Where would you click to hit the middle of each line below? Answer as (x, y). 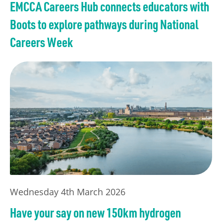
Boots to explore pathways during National (104, 24)
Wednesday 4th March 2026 (68, 192)
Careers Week (41, 42)
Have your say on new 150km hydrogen (95, 213)
